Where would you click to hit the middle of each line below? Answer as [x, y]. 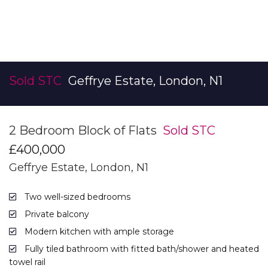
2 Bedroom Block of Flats [86, 130]
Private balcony [56, 214]
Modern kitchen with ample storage [98, 231]
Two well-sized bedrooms [76, 197]
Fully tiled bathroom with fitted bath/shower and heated [141, 249]
